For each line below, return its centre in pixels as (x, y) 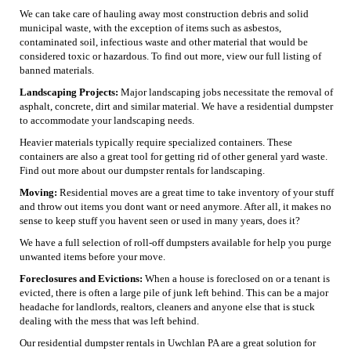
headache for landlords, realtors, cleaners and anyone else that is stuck (167, 306)
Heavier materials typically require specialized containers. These (156, 142)
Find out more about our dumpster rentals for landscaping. (142, 170)
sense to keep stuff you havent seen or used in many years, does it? (160, 220)
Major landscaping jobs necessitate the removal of (226, 92)
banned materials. (57, 70)
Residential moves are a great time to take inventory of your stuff (195, 192)
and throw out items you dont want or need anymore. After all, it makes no (175, 206)
